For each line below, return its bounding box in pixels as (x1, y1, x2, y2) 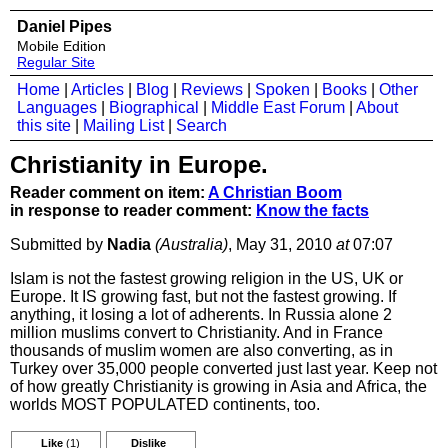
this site (17, 117, 71, 134)
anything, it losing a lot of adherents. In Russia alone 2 (10, 306, 392, 323)
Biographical (109, 99, 199, 116)
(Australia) (155, 236, 228, 253)
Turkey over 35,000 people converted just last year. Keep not (10, 360, 437, 377)
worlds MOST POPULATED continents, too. (10, 396, 320, 413)
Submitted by (10, 236, 107, 253)
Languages (17, 99, 97, 116)
